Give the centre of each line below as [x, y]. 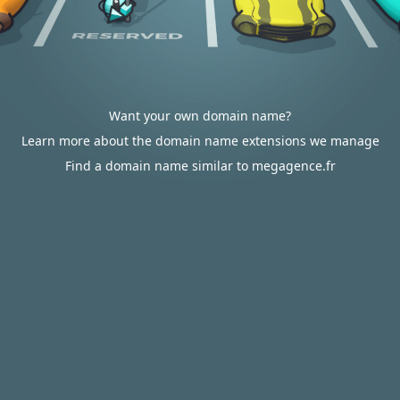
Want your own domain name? [200, 116]
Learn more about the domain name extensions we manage [200, 141]
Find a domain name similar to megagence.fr [200, 166]
